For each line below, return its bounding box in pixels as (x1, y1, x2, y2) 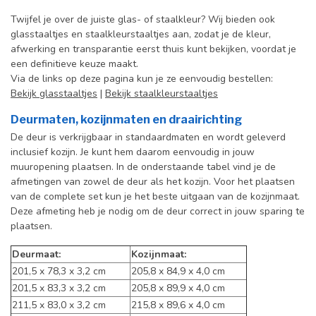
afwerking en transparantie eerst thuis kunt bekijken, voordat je (11, 42, 296, 56)
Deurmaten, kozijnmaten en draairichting (11, 113, 242, 127)
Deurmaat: (12, 247, 61, 261)
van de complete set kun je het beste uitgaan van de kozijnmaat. (11, 190, 300, 204)
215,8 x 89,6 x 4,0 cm (131, 298, 225, 312)
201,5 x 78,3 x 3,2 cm (12, 264, 106, 278)
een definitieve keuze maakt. (11, 57, 138, 71)
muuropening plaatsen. (11, 160, 116, 174)
